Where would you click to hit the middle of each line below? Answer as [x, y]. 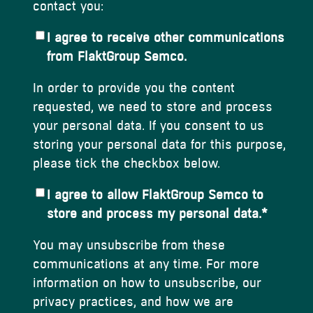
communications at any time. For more [146, 264]
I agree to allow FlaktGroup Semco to [155, 195]
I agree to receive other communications [166, 38]
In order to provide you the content [134, 88]
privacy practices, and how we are [133, 302]
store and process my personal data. [154, 214]
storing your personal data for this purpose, [159, 145]
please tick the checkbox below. [126, 163]
